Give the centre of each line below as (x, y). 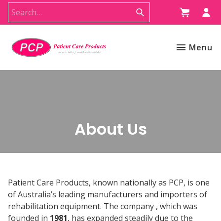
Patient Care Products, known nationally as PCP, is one (109, 182)
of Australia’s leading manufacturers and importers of (108, 194)
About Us (110, 129)
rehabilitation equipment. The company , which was (103, 206)
